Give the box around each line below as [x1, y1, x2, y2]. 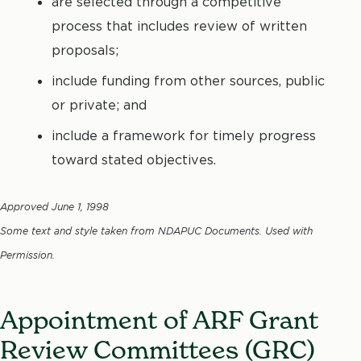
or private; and [52, 96, 147, 113]
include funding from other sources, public [52, 72, 325, 89]
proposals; [52, 41, 118, 58]
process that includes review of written [52, 17, 307, 34]
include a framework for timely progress [52, 127, 316, 143]
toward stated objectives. [52, 151, 216, 168]
